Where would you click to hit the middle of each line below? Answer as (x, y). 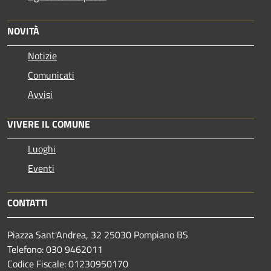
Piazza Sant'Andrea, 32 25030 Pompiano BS (98, 234)
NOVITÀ (23, 31)
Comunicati (51, 75)
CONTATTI (28, 202)
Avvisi (40, 94)
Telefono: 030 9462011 (55, 249)
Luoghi (42, 149)
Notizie (42, 55)
